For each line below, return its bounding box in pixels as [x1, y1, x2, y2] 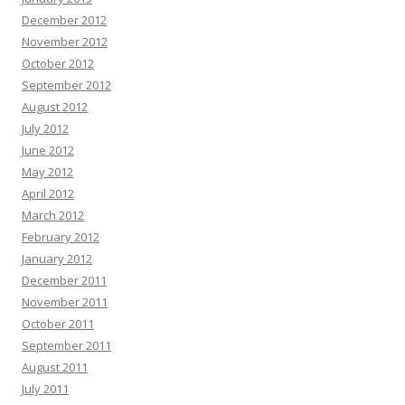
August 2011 [22, 358, 88, 375]
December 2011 [22, 271, 107, 288]
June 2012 [22, 141, 74, 158]
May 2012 [22, 163, 73, 180]
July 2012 [22, 119, 69, 137]
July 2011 [22, 380, 69, 397]
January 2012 [22, 250, 92, 267]
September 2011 [22, 336, 111, 353]
